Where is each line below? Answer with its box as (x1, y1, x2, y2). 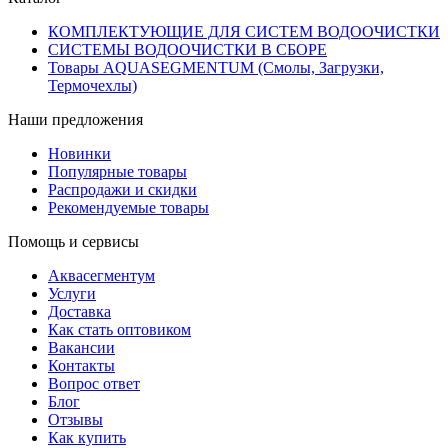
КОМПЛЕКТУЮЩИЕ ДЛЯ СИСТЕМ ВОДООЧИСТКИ (48, 23, 440, 41)
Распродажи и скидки (48, 181, 197, 199)
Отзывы (48, 411, 103, 429)
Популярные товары (48, 163, 187, 181)
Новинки (48, 145, 111, 163)
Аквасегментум (48, 267, 155, 285)
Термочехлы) (48, 77, 137, 95)
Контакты (48, 357, 115, 375)
